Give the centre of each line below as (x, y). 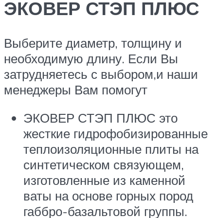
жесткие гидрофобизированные (116, 134)
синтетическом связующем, (104, 165)
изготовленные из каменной (104, 180)
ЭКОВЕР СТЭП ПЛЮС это (100, 118)
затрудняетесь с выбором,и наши (101, 74)
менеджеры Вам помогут (76, 90)
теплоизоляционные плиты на (111, 149)
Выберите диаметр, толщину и (93, 43)
